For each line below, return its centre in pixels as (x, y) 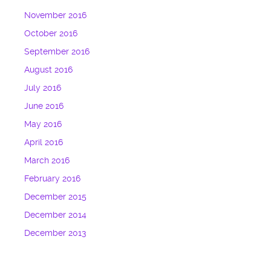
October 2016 (51, 34)
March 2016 (47, 161)
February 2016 (53, 179)
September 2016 (57, 52)
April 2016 (44, 143)
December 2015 (56, 197)
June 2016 (44, 106)
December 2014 (56, 215)
